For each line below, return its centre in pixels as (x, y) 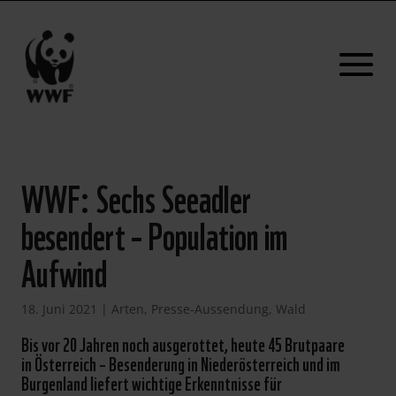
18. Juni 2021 (59, 309)
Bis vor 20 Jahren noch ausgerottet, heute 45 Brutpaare (183, 343)
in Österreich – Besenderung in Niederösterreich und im (180, 362)
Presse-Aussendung (209, 309)
